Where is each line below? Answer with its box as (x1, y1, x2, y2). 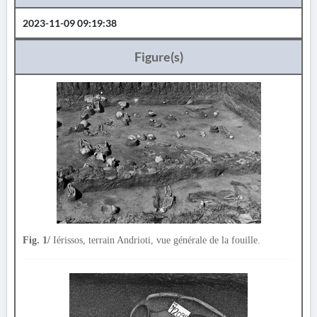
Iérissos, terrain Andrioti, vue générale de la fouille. (50, 235, 260, 246)
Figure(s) (134, 49, 183, 64)
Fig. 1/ (23, 235, 50, 246)
